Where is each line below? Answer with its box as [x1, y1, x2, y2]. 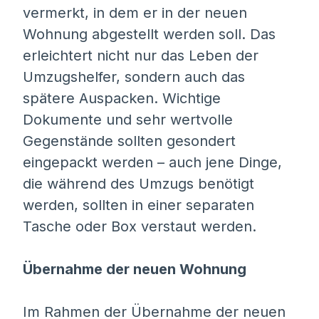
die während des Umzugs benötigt [23, 175, 254, 192]
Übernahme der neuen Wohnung [23, 261, 246, 278]
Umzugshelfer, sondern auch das [23, 68, 245, 85]
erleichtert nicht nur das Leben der [23, 47, 258, 64]
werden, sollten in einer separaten [23, 197, 254, 214]
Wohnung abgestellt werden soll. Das [23, 26, 276, 43]
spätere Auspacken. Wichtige [23, 90, 221, 107]
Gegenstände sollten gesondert [23, 132, 236, 150]
